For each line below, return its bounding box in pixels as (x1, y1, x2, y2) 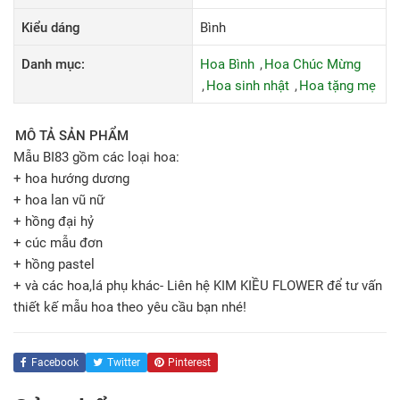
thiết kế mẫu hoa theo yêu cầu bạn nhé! (13, 299, 246, 315)
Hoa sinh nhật (206, 78, 289, 94)
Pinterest (168, 356, 211, 369)
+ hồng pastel (13, 256, 95, 272)
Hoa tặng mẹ (299, 78, 376, 94)
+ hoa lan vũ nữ (13, 192, 104, 208)
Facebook (31, 356, 79, 369)
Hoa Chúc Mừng (264, 56, 361, 72)
